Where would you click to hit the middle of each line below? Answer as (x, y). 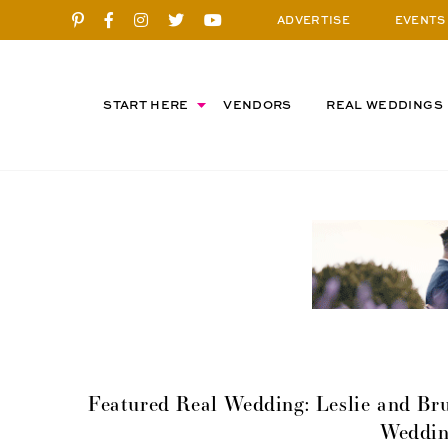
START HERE (146, 104)
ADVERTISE (314, 19)
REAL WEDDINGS (384, 104)
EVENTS (420, 19)
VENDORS (257, 104)
